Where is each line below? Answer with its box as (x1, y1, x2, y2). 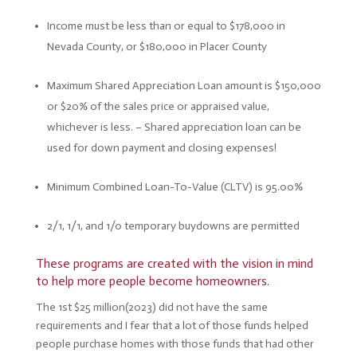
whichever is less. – (46, 120, 144, 134)
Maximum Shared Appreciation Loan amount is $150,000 (46, 79, 321, 92)
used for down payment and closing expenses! (46, 141, 277, 155)
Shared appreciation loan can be (143, 120, 301, 134)
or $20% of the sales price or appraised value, (46, 100, 269, 113)
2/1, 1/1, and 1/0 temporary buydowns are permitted (46, 219, 300, 233)
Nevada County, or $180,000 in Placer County (46, 40, 267, 53)
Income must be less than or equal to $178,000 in (46, 19, 285, 33)
